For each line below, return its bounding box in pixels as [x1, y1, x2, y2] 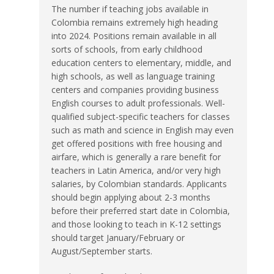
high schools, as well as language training [51, 70, 215, 82]
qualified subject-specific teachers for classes [51, 110, 230, 122]
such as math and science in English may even [51, 124, 234, 136]
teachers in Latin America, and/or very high [51, 164, 221, 176]
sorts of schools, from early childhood [51, 43, 202, 55]
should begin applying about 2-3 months [51, 191, 210, 203]
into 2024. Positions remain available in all [51, 29, 217, 42]
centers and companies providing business [51, 83, 219, 95]
